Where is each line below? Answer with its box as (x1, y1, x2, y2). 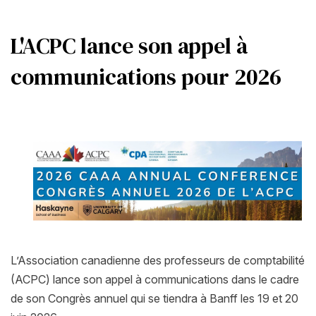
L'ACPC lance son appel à (11, 30, 248, 62)
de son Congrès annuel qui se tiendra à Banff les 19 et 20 (11, 291, 298, 306)
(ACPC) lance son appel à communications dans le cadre (11, 272, 299, 287)
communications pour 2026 (11, 61, 281, 93)
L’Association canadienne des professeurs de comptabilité (11, 253, 305, 268)
